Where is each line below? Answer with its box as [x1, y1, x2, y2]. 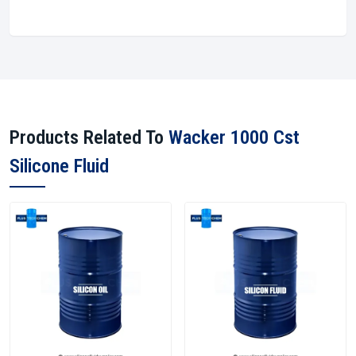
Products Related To [10, 126, 168, 149]
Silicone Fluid [10, 155, 109, 177]
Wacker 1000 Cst [168, 126, 300, 149]
